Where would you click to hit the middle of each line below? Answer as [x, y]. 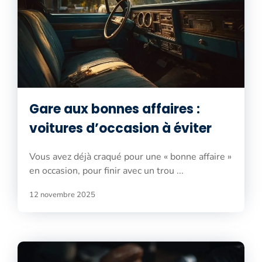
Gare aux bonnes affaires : [115, 109]
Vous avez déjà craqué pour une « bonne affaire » [130, 156]
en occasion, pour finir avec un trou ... [106, 170]
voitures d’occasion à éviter [120, 128]
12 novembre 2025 [62, 194]
